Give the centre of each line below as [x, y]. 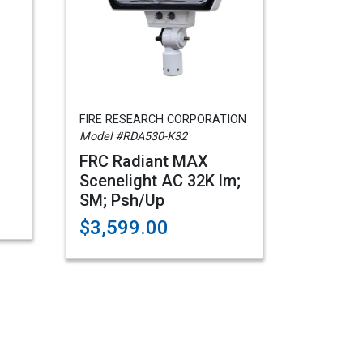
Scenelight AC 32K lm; [160, 181]
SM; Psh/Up [122, 200]
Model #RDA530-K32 [133, 137]
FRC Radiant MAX [144, 161]
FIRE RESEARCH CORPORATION [163, 120]
